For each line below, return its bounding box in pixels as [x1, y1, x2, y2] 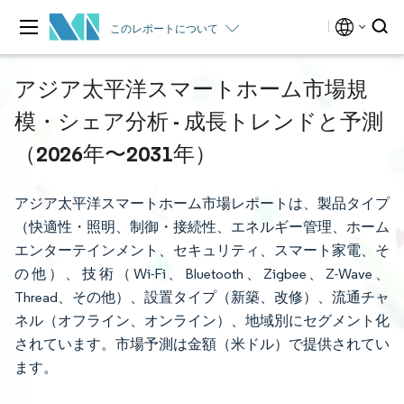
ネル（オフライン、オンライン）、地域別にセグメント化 [14, 312, 390, 329]
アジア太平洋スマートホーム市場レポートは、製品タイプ [14, 195, 390, 212]
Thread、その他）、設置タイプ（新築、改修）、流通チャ [14, 289, 390, 306]
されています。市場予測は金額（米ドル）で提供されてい [14, 335, 390, 353]
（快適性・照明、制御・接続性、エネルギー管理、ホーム [14, 218, 390, 235]
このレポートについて [110, 21, 218, 35]
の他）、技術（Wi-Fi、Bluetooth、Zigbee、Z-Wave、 [14, 265, 390, 282]
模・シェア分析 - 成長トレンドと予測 [14, 107, 383, 134]
